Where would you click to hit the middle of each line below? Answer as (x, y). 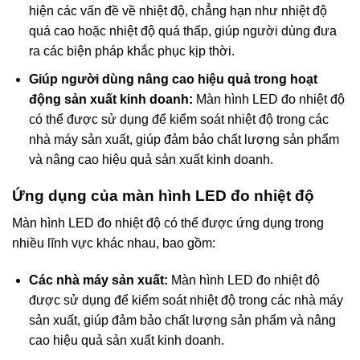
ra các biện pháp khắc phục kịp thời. (131, 51)
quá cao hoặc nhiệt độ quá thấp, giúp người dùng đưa (182, 31)
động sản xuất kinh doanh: (110, 99)
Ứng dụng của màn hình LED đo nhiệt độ (163, 195)
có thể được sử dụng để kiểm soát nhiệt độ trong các (178, 119)
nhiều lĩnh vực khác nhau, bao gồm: (114, 243)
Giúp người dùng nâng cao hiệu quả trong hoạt (173, 79)
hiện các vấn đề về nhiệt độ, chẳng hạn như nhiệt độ (178, 11)
